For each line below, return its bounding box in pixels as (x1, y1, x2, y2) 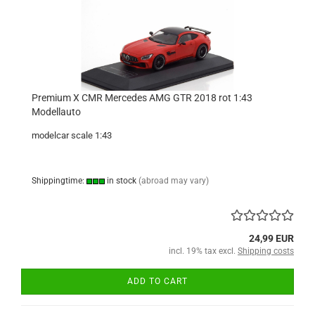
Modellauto (32, 106, 81, 117)
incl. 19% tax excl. (169, 246, 238, 256)
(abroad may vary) (139, 176, 209, 186)
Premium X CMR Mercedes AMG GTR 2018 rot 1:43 (32, 92, 252, 103)
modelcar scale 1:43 (32, 130, 112, 141)
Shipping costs (238, 246, 294, 256)
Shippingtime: (32, 176, 86, 186)
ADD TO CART (127, 276, 188, 286)
